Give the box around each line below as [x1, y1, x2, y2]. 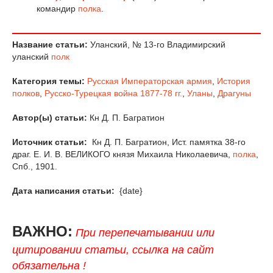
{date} [117, 186, 143, 196]
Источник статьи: [12, 137, 87, 147]
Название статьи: [12, 40, 88, 50]
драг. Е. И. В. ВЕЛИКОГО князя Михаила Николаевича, [12, 149, 233, 160]
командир [37, 4, 78, 14]
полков [12, 88, 40, 99]
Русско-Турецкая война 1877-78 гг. [44, 88, 182, 99]
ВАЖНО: [12, 223, 73, 240]
